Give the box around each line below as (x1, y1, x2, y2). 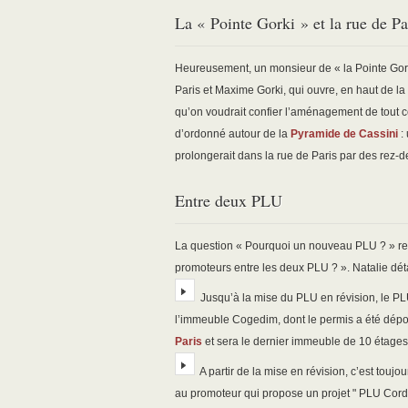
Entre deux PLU (175, 189, 282, 212)
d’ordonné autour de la (175, 127, 291, 141)
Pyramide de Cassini (291, 127, 398, 141)
